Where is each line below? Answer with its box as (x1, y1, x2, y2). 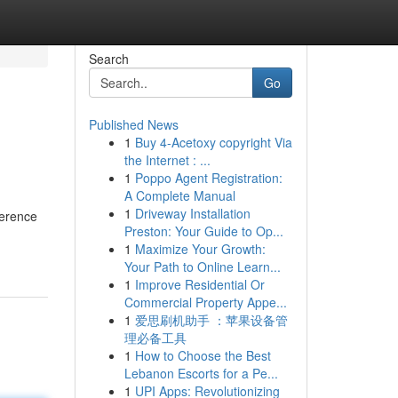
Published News (88, 115, 179, 133)
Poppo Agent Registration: (134, 169, 283, 187)
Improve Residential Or (134, 275, 265, 293)
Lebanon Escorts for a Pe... (123, 364, 278, 382)
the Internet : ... (123, 151, 211, 169)
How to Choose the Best (134, 346, 271, 364)
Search (88, 50, 129, 68)
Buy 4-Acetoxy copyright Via (134, 133, 292, 151)
